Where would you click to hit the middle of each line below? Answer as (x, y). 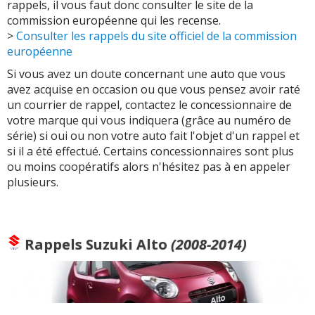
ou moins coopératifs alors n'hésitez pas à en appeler (149, 167)
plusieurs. (33, 182)
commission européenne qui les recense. (114, 20)
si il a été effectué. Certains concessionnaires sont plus (150, 151)
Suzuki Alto (127, 244)
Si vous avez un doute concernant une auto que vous (146, 74)
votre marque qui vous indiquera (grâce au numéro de (149, 120)
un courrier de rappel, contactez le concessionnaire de (149, 105)
